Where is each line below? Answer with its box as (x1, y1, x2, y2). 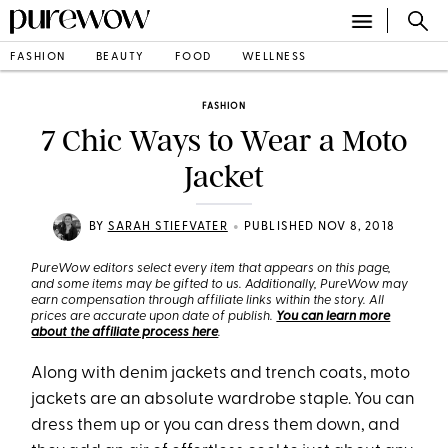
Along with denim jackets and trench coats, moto (31, 365, 411, 382)
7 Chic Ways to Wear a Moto (41, 123, 407, 159)
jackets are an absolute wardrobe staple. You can (31, 391, 416, 408)
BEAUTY (95, 51, 145, 63)
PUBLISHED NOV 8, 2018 (243, 221, 395, 233)
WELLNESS (241, 51, 307, 63)
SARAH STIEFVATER (107, 221, 228, 233)
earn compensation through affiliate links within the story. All (31, 294, 385, 307)
